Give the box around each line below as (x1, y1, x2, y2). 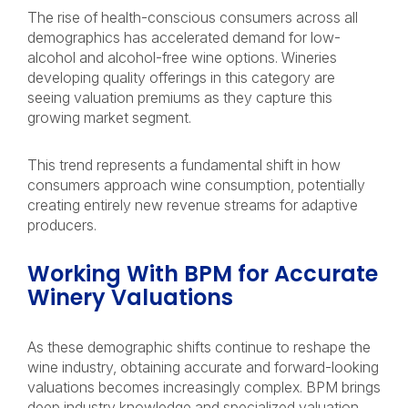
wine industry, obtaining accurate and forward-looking (27, 358, 379, 376)
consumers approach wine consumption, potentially (27, 176, 365, 194)
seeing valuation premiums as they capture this (27, 88, 332, 107)
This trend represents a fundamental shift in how (27, 156, 341, 174)
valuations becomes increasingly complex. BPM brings (27, 378, 381, 396)
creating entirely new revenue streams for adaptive (27, 196, 358, 214)
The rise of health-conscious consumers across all (27, 8, 358, 26)
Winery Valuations (27, 282, 239, 312)
